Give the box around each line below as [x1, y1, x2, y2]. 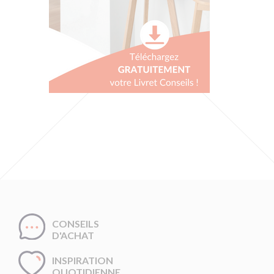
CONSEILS [52, 217, 99, 229]
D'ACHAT [52, 229, 94, 241]
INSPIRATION [52, 254, 113, 266]
